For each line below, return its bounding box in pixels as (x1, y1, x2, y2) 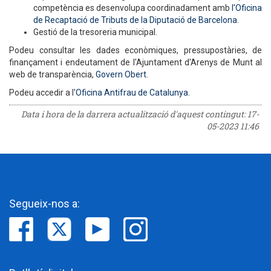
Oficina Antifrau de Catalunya (76, 88, 188, 97)
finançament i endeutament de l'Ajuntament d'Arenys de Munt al (9, 57, 262, 67)
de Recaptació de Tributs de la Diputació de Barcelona (33, 15, 237, 25)
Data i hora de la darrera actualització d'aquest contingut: (21, 108, 247, 120)
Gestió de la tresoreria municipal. (33, 27, 157, 37)
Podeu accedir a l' (9, 88, 76, 97)
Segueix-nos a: (9, 197, 80, 210)
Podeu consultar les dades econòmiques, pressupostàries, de (9, 45, 262, 55)
